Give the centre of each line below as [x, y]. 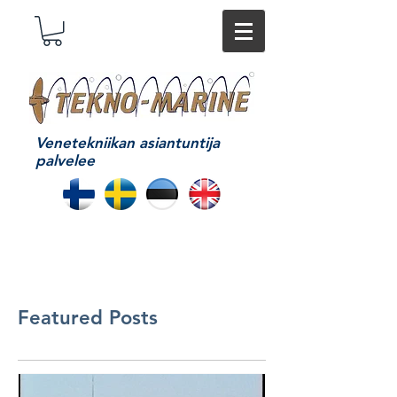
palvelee [65, 160]
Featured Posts [88, 317]
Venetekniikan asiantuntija [128, 142]
